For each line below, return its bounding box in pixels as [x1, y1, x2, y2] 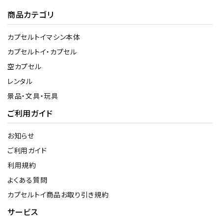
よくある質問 [7, 174, 48, 185]
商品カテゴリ [7, 8, 54, 20]
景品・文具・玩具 [7, 90, 58, 101]
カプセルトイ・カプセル [7, 46, 77, 56]
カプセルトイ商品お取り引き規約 [7, 189, 109, 199]
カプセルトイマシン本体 [7, 31, 81, 42]
